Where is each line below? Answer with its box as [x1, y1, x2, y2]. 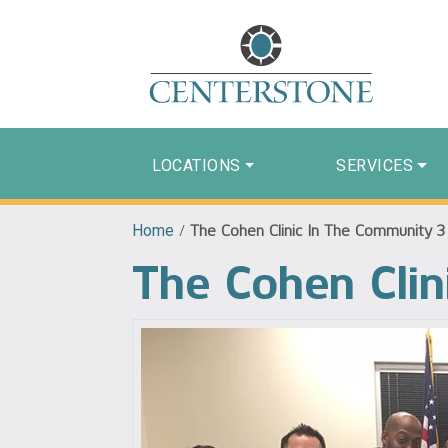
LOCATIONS [152, 155, 241, 175]
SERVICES [336, 155, 414, 175]
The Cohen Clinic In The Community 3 [190, 220, 445, 240]
